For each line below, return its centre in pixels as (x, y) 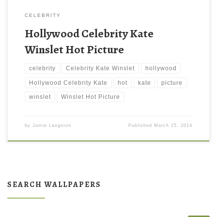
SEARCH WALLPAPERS (54, 185)
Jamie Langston (52, 126)
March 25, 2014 (173, 126)
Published (141, 126)
